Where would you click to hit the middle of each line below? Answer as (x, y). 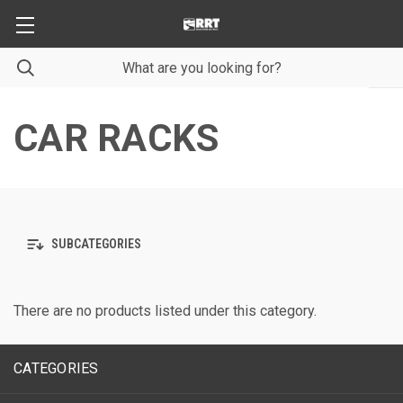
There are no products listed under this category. (165, 311)
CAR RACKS (116, 138)
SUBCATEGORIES (95, 244)
